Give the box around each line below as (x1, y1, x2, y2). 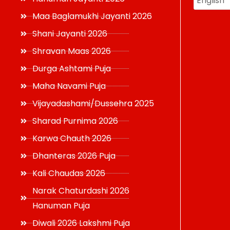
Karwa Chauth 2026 (32, 132, 111, 144)
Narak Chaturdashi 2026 (32, 185, 129, 197)
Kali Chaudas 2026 (32, 167, 105, 179)
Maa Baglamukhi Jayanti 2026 (32, 10, 152, 22)
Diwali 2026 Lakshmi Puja (32, 217, 130, 229)
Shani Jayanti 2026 (32, 28, 107, 40)
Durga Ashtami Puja (32, 63, 111, 74)
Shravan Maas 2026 (32, 45, 111, 57)
